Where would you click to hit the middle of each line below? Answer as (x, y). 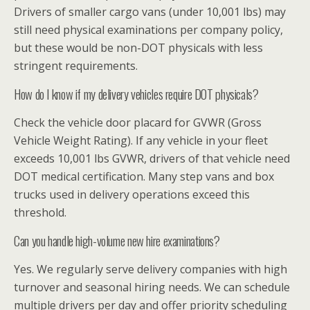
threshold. (40, 212)
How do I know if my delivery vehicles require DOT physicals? (136, 93)
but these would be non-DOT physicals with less (138, 47)
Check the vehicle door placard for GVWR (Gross (138, 122)
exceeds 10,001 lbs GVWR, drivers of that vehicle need (152, 158)
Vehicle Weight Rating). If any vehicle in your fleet (141, 140)
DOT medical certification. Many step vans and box (144, 176)
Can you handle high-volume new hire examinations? (117, 240)
